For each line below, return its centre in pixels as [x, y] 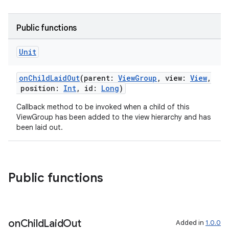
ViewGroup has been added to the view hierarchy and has [113, 117]
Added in [191, 223]
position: [40, 88]
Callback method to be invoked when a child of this [103, 107]
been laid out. [40, 127]
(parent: [99, 78]
